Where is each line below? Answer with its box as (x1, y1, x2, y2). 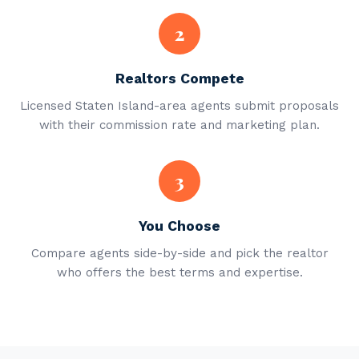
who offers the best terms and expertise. (56, 265, 303, 280)
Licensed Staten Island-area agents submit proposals (20, 99, 339, 113)
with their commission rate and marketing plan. (39, 118, 320, 132)
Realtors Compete (115, 71, 244, 87)
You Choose (139, 218, 220, 234)
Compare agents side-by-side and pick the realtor (30, 246, 329, 260)
